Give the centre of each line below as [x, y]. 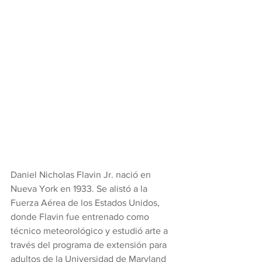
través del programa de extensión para [90, 245]
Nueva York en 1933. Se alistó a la [80, 189]
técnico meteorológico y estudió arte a [90, 231]
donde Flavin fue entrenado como [81, 217]
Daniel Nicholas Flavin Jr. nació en [82, 175]
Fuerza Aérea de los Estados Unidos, [86, 203]
